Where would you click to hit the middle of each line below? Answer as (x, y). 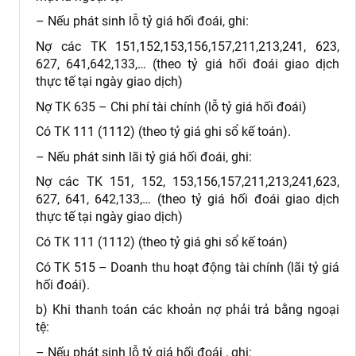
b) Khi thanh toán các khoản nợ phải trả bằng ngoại (188, 310)
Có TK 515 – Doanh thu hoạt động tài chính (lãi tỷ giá (188, 267)
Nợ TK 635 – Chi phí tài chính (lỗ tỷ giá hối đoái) (171, 106)
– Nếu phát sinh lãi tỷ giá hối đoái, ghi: (144, 157)
